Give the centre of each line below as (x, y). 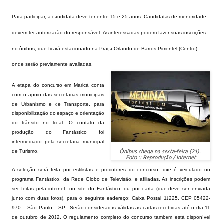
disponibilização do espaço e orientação (58, 113)
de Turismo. (25, 151)
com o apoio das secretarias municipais (58, 94)
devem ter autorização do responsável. (57, 32)
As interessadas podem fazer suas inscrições (154, 32)
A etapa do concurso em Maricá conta (58, 85)
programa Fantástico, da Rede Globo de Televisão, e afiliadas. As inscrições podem (111, 179)
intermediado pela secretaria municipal (58, 141)
